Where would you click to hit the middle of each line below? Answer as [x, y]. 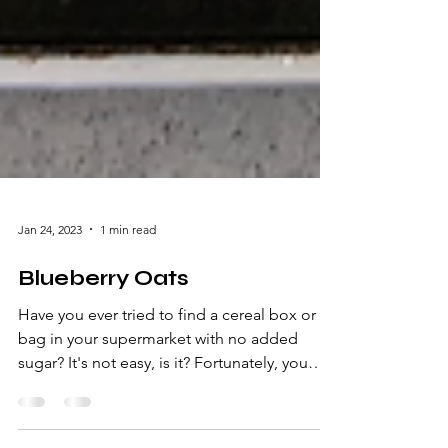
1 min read [128, 325]
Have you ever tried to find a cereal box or [167, 410]
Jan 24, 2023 [50, 325]
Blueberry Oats [103, 374]
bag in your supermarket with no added [158, 434]
